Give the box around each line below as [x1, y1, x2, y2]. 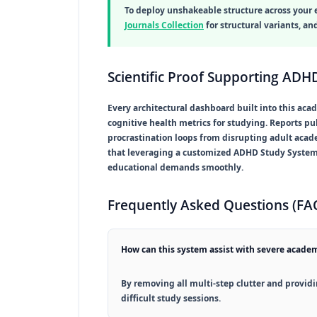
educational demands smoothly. [108, 161, 243, 173]
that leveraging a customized [108, 146, 234, 158]
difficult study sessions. [121, 292, 221, 304]
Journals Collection [125, 18, 204, 31]
